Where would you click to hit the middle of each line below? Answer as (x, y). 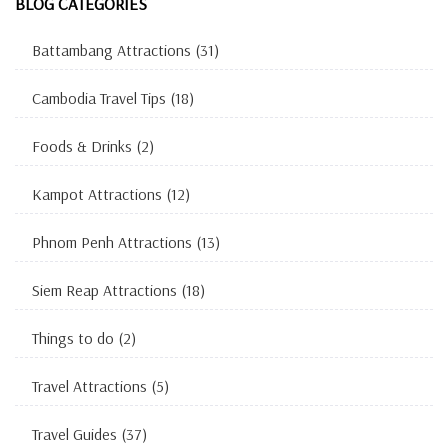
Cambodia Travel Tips (99, 97)
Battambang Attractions (111, 49)
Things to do (73, 337)
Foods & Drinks (82, 145)
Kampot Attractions (97, 193)
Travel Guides (74, 433)
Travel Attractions (89, 385)
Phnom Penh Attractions (112, 241)
